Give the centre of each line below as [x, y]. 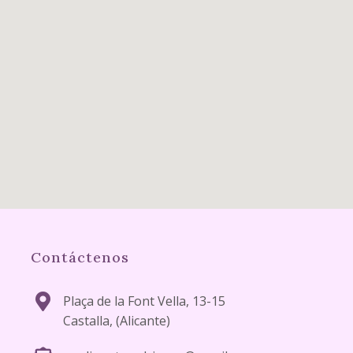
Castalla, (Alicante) [116, 321]
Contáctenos [80, 257]
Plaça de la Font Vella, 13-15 [144, 301]
